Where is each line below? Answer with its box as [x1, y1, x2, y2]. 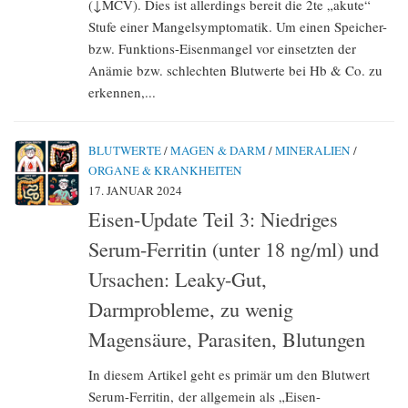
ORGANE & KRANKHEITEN [88, 161, 242, 178]
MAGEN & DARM [170, 141, 266, 158]
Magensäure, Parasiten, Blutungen [88, 324, 365, 352]
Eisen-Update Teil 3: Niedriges [88, 204, 338, 232]
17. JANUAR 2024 [88, 181, 182, 199]
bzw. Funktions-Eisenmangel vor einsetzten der [88, 38, 356, 57]
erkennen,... [88, 82, 156, 101]
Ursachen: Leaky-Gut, [88, 264, 267, 292]
